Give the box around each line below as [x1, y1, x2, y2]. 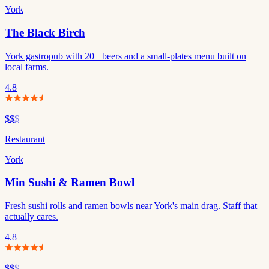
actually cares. [5, 211, 58, 222]
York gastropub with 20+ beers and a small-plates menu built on [5, 50, 246, 61]
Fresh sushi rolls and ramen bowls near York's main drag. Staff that [5, 201, 257, 211]
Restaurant [5, 133, 45, 144]
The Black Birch [5, 26, 85, 39]
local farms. [5, 61, 49, 72]
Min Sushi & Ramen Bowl [5, 176, 134, 189]
